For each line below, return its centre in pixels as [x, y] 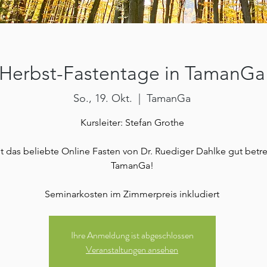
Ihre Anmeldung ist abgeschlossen [132, 235]
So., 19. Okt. [103, 99]
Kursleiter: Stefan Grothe [132, 123]
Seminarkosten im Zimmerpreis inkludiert [132, 194]
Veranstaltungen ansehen [132, 250]
